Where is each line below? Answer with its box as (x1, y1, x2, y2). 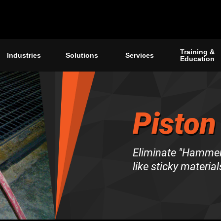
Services (125, 51, 154, 60)
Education (180, 55, 215, 63)
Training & (180, 48, 215, 56)
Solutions (65, 51, 98, 60)
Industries (7, 51, 41, 60)
